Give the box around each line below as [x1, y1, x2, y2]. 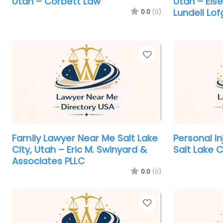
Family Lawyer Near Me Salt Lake [12, 131, 158, 144]
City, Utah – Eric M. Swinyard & [12, 143, 147, 156]
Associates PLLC [12, 154, 85, 167]
